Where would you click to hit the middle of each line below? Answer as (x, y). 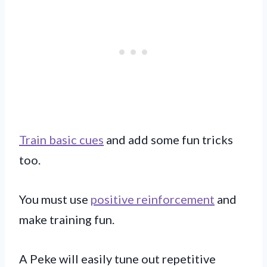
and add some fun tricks (168, 139)
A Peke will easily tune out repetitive (117, 258)
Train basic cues (61, 139)
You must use (55, 199)
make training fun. (67, 219)
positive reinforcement (153, 199)
